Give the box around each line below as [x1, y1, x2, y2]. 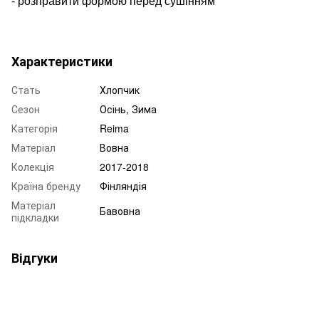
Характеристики [11, 51, 113, 70]
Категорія [11, 120, 58, 135]
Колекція [11, 159, 54, 174]
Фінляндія [100, 178, 147, 193]
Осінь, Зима [100, 101, 157, 116]
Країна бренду [11, 178, 80, 193]
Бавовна [100, 203, 140, 218]
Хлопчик [100, 82, 140, 97]
